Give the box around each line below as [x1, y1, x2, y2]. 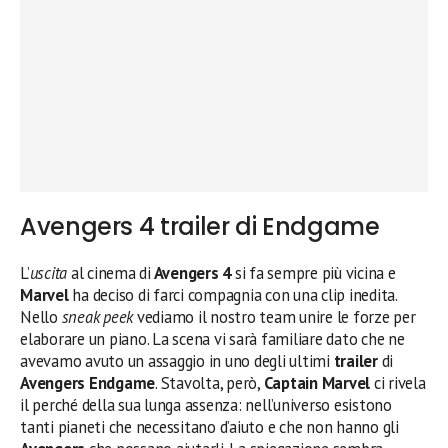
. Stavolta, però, [155, 372, 264, 394]
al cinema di [67, 262, 151, 284]
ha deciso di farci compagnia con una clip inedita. [68, 284, 397, 306]
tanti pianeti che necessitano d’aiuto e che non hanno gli [20, 416, 399, 438]
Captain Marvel [263, 372, 371, 394]
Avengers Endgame [20, 372, 156, 394]
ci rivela [370, 372, 426, 394]
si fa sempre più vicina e [231, 262, 396, 284]
